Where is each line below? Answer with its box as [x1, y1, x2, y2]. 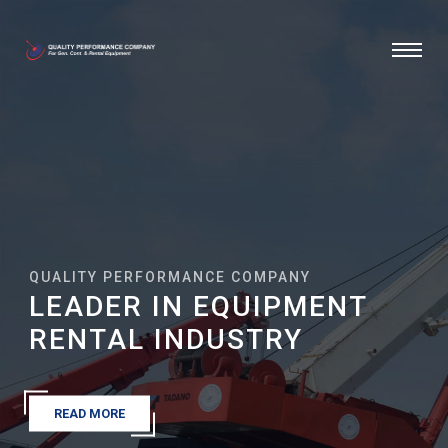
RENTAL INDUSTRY [29, 322, 304, 356]
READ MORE [54, 405, 126, 421]
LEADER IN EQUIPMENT [29, 289, 369, 323]
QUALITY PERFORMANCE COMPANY [29, 268, 312, 285]
